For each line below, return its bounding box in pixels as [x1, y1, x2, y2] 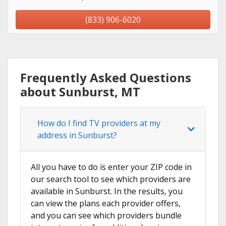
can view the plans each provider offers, [31, 198, 181, 209]
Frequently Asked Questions [20, 69, 191, 86]
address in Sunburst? [37, 130, 117, 141]
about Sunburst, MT [20, 83, 140, 100]
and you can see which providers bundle [31, 210, 182, 221]
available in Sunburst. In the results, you [31, 186, 183, 197]
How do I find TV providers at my [37, 118, 160, 129]
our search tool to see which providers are [31, 174, 191, 185]
